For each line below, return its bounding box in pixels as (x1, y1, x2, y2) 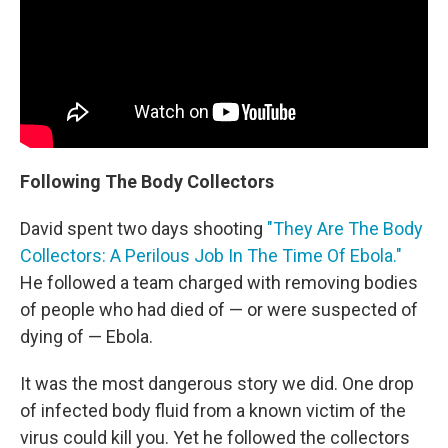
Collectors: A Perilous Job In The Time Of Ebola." (20, 244, 402, 266)
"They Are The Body (267, 217, 423, 239)
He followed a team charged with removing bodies (20, 271, 418, 293)
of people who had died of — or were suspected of (20, 298, 418, 320)
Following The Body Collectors (20, 170, 274, 192)
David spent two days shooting (20, 217, 267, 239)
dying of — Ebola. (20, 325, 153, 347)
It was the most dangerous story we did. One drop (20, 372, 414, 394)
